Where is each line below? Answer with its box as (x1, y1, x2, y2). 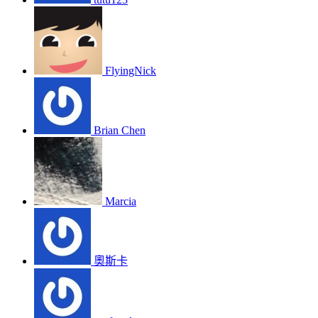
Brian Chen (94, 124, 146, 137)
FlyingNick (105, 65, 156, 77)
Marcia (105, 195, 136, 208)
